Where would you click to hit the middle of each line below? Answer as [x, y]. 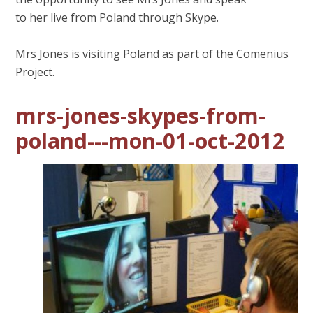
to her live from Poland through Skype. [119, 17]
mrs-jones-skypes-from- [141, 115]
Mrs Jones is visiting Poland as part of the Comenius [152, 53]
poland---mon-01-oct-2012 [151, 140]
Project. [37, 72]
